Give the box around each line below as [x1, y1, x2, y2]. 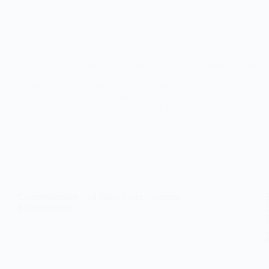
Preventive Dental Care [92, 166, 181, 177]
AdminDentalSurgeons [42, 101, 129, 112]
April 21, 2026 [142, 101, 198, 112]
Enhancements [18, 202, 73, 213]
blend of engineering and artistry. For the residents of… [18, 90, 227, 101]
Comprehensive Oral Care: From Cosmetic [18, 191, 180, 202]
